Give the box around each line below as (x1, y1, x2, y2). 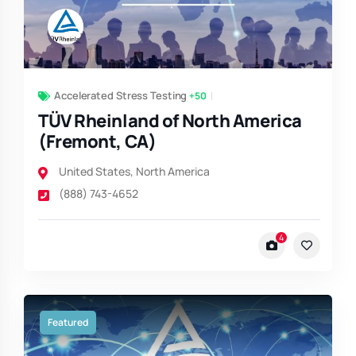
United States (59, 164, 130, 180)
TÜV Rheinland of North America (38, 109, 302, 133)
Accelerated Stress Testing (54, 88, 188, 103)
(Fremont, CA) (38, 130, 157, 154)
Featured (48, 315, 88, 330)
